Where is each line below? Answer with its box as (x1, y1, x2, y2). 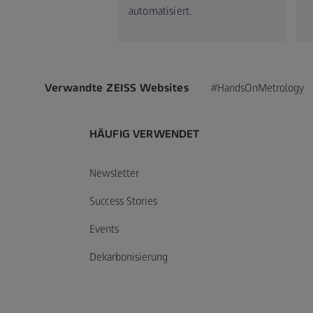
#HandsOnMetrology (211, 80, 304, 94)
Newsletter (89, 166, 139, 180)
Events (89, 221, 119, 235)
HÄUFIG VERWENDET (89, 126, 200, 140)
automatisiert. (129, 3, 192, 17)
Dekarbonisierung (89, 249, 168, 263)
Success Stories (89, 194, 157, 208)
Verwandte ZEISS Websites (45, 80, 189, 94)
